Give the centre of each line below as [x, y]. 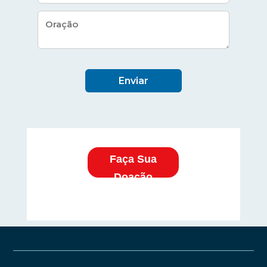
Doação [133, 177]
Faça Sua [133, 159]
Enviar [133, 81]
